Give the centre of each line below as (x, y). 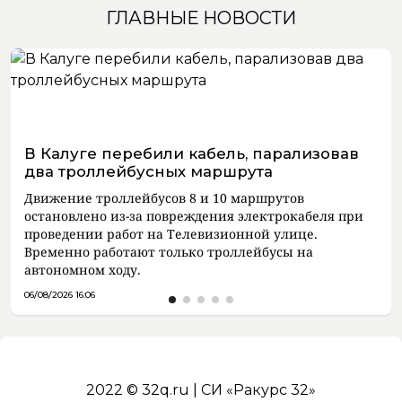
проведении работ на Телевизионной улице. (171, 234)
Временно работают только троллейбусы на (169, 252)
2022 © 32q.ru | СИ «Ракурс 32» (201, 390)
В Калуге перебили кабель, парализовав (192, 153)
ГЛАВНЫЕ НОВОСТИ (201, 18)
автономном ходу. (83, 270)
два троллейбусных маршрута (149, 171)
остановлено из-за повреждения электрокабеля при (194, 216)
